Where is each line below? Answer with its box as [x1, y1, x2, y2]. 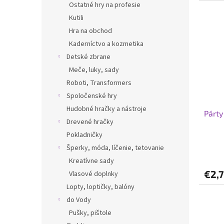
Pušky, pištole [69, 208, 111, 218]
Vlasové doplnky [69, 169, 118, 179]
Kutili [69, 13, 83, 23]
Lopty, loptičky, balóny [66, 182, 134, 192]
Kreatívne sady [69, 156, 114, 166]
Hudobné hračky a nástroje [66, 104, 146, 114]
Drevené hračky [66, 117, 113, 127]
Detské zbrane [66, 52, 110, 62]
